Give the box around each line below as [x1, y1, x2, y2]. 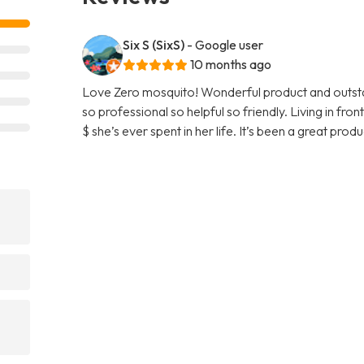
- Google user [187, 36, 264, 53]
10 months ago [190, 55, 272, 72]
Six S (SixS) [123, 36, 185, 53]
